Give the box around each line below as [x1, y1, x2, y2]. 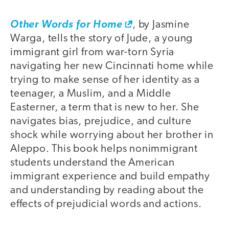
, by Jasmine [132, 19, 190, 30]
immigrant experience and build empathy [10, 171, 210, 182]
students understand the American [10, 157, 175, 168]
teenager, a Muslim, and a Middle [10, 88, 171, 99]
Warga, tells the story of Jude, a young [10, 33, 193, 44]
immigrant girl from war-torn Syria [10, 47, 175, 58]
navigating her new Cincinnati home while [10, 60, 214, 72]
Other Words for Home [10, 19, 123, 30]
